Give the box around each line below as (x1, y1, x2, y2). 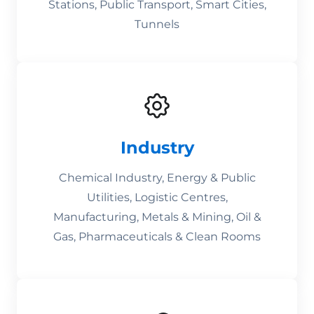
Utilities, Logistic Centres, (86, 191, 228, 204)
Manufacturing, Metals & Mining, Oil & (53, 210, 261, 224)
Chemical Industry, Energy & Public (58, 171, 256, 184)
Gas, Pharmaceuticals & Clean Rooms (53, 230, 261, 243)
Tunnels (135, 18, 179, 31)
